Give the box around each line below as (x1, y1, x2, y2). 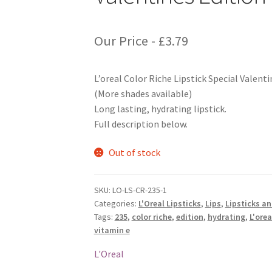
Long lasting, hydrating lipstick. (93, 102, 226, 115)
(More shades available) (93, 87, 192, 100)
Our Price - (93, 32, 158, 49)
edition (175, 211, 203, 222)
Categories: (93, 197, 138, 209)
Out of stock (109, 146, 161, 159)
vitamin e (93, 224, 130, 236)
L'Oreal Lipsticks (138, 197, 201, 209)
